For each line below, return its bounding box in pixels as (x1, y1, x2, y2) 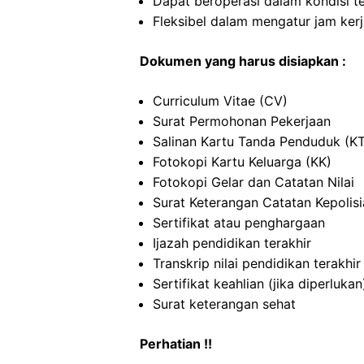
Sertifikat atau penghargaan (153, 214, 325, 231)
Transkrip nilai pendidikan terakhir (153, 255, 361, 271)
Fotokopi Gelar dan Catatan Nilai (153, 174, 354, 190)
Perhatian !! (140, 336, 212, 352)
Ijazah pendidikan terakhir (153, 235, 311, 251)
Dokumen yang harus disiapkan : (140, 53, 346, 69)
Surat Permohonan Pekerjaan (153, 113, 331, 129)
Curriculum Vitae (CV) (153, 93, 288, 109)
